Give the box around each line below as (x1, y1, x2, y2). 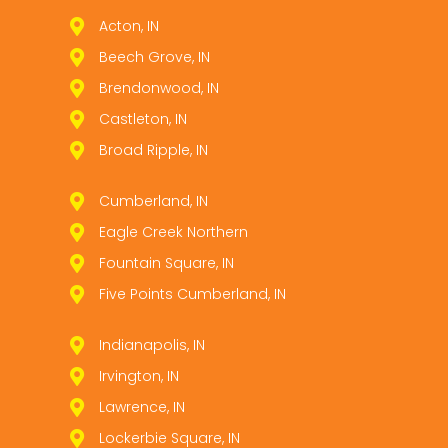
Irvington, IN (98, 365, 179, 386)
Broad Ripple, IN (98, 139, 208, 160)
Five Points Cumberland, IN (98, 283, 286, 304)
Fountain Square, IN (98, 252, 234, 273)
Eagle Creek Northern (98, 221, 248, 242)
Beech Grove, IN (98, 46, 210, 67)
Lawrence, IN (98, 396, 185, 417)
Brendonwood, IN (98, 77, 219, 98)
